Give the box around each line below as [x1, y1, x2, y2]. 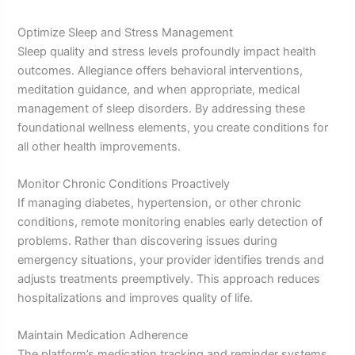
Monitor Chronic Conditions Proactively [17, 176, 231, 191]
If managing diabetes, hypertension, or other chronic [17, 195, 302, 210]
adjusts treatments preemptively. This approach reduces [17, 271, 321, 286]
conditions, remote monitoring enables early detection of [17, 214, 323, 229]
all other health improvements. [17, 139, 181, 154]
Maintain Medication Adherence [17, 328, 189, 343]
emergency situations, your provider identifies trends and [17, 252, 325, 267]
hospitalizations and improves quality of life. [17, 290, 254, 305]
